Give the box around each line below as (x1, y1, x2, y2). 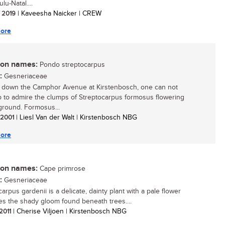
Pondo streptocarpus (38, 61, 105, 69)
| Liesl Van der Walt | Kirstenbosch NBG (14, 114, 137, 122)
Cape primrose (38, 165, 85, 173)
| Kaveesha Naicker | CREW (16, 10, 101, 18)
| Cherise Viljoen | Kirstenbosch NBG (11, 207, 127, 215)
